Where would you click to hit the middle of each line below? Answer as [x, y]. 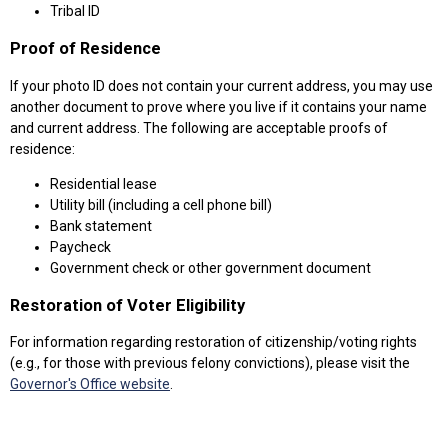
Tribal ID [75, 10]
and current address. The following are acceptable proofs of [199, 127]
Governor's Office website [90, 384]
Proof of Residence [85, 49]
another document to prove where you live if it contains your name [218, 106]
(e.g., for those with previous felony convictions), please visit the [210, 363]
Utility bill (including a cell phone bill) [161, 204]
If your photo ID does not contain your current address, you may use [221, 85]
